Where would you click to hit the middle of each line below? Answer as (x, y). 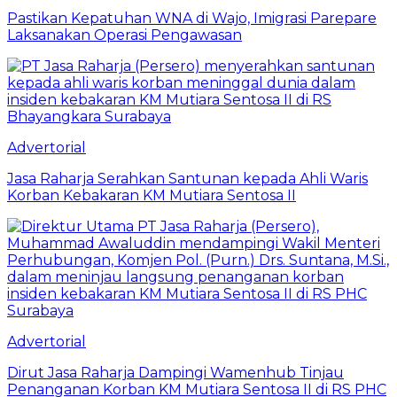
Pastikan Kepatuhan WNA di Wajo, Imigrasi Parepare (192, 18)
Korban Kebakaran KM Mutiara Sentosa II (152, 195)
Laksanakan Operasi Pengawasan (125, 35)
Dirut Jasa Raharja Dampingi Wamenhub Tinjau (175, 372)
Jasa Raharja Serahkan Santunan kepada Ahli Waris (187, 178)
